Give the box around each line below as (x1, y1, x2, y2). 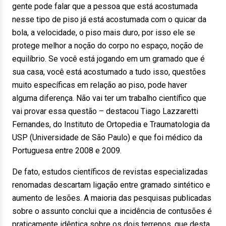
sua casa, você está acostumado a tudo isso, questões (12, 67, 206, 77)
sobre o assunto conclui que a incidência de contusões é (12, 206, 212, 216)
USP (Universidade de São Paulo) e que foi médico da (12, 133, 202, 142)
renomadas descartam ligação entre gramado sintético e (12, 180, 210, 190)
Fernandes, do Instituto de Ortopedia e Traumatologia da (12, 120, 210, 129)
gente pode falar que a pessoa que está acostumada (12, 2, 198, 11)
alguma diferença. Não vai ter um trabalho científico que (12, 93, 206, 103)
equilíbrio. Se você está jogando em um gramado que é (12, 54, 205, 64)
